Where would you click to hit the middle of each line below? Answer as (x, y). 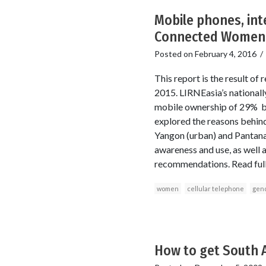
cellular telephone (215, 189)
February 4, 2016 (225, 53)
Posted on (174, 53)
